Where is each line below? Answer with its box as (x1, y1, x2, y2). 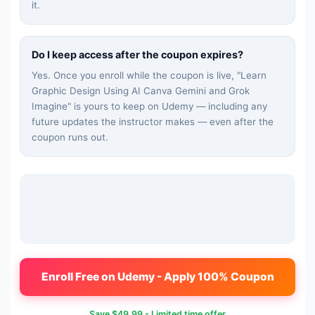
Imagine (32, 101, 67, 112)
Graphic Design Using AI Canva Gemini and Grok (32, 85, 250, 97)
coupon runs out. (32, 131, 108, 143)
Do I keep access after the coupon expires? (32, 49, 243, 61)
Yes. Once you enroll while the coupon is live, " (32, 70, 240, 82)
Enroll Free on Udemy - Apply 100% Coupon (41, 270, 274, 284)
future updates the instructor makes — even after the (32, 116, 274, 128)
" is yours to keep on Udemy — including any (67, 101, 267, 112)
